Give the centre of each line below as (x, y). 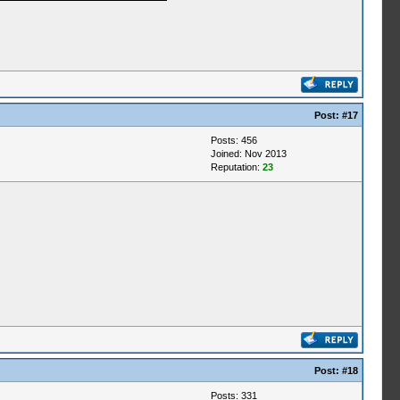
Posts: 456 (233, 140)
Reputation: (236, 167)
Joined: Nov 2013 (248, 154)
